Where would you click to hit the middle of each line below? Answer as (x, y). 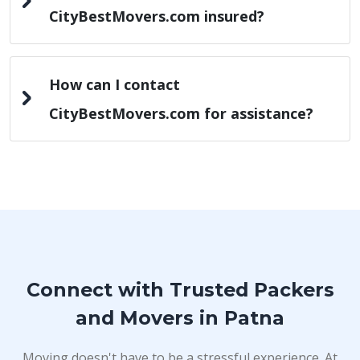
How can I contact (115, 84)
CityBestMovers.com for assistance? (181, 113)
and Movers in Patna (180, 318)
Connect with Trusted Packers (180, 290)
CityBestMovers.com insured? (157, 16)
